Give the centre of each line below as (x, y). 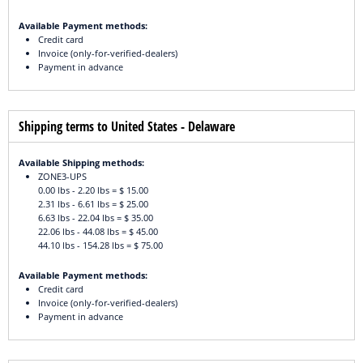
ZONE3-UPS (62, 177)
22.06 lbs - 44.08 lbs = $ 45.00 (98, 232)
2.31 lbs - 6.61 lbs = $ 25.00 (93, 204)
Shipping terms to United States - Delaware (127, 127)
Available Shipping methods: (81, 163)
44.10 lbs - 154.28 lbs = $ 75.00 (100, 246)
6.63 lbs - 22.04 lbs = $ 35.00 (96, 218)
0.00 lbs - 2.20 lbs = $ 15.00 (93, 190)
